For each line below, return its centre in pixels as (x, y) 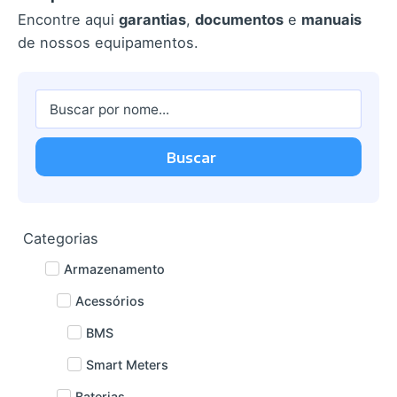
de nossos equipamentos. (108, 43)
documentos (239, 20)
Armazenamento (115, 269)
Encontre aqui (68, 20)
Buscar (191, 157)
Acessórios (109, 300)
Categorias (61, 238)
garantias (152, 20)
